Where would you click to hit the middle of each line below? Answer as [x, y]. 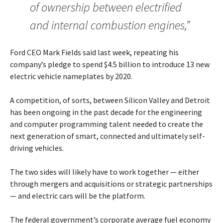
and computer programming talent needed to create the [107, 124]
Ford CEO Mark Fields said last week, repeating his [94, 52]
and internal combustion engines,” [110, 25]
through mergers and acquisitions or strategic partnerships [111, 183]
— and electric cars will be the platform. [78, 195]
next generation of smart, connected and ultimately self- [108, 136]
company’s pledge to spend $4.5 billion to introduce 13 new [110, 64]
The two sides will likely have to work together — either [105, 171]
